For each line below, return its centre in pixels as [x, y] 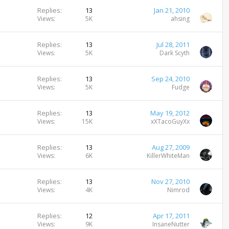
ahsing [180, 19]
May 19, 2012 [170, 113]
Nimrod [178, 190]
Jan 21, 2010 [171, 10]
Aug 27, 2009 [170, 147]
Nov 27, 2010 [170, 181]
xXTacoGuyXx [170, 121]
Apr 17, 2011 [171, 216]
